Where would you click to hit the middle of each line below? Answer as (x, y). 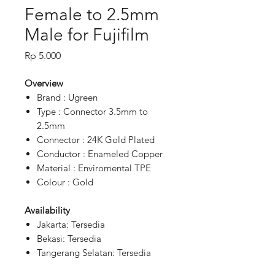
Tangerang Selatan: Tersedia (94, 253)
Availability (47, 210)
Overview (44, 83)
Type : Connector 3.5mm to (92, 111)
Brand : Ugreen (67, 97)
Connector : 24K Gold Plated (96, 140)
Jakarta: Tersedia (71, 224)
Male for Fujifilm (87, 35)
